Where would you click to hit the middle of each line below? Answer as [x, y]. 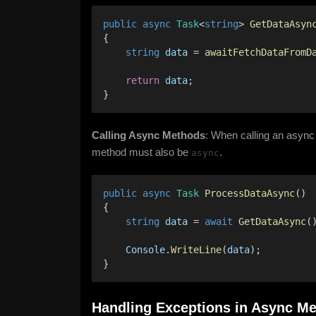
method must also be [141, 152]
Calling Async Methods [148, 135]
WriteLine [196, 250]
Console [145, 250]
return [142, 80]
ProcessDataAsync [250, 193]
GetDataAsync [272, 221]
